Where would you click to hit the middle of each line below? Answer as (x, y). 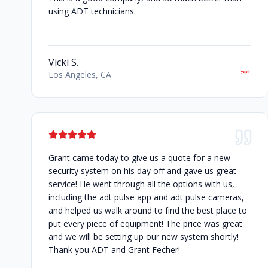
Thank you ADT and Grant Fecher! (114, 250)
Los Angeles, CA (80, 75)
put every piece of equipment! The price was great (145, 224)
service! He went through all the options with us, (141, 184)
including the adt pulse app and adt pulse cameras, (146, 197)
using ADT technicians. (92, 11)
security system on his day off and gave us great (142, 171)
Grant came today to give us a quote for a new (139, 158)
